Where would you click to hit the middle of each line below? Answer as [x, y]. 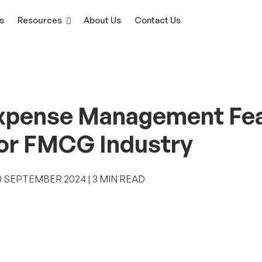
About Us [102, 20]
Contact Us [158, 20]
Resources [40, 20]
